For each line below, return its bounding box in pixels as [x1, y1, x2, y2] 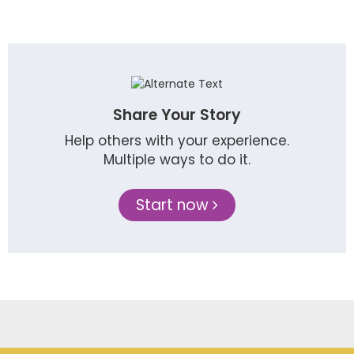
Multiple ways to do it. [104, 150, 250, 170]
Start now [136, 194, 213, 217]
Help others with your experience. [65, 131, 289, 151]
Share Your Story [113, 104, 241, 126]
